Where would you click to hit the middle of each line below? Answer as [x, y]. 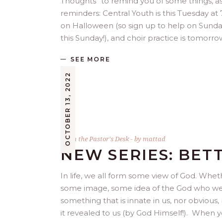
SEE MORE [90, 59]
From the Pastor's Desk [95, 139]
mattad [154, 139]
